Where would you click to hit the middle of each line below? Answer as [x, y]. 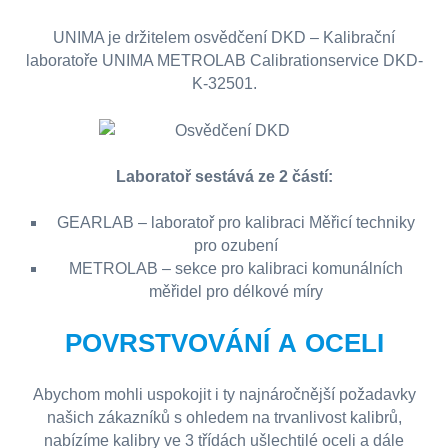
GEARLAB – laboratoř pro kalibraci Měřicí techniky [235, 223]
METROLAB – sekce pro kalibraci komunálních [235, 269]
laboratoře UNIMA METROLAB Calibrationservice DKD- [224, 60]
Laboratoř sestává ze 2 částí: [224, 177]
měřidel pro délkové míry [235, 292]
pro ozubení [235, 246]
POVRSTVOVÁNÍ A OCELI [224, 343]
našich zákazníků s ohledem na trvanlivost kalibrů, [224, 418]
